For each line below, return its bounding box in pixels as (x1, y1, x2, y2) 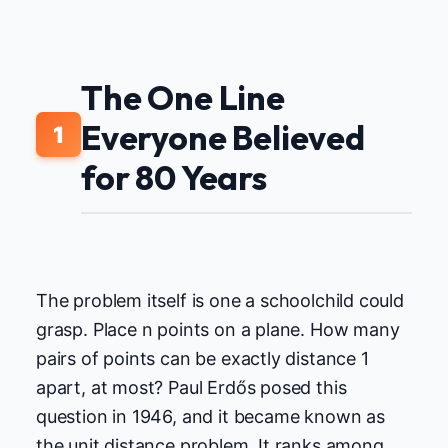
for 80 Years (81, 156, 267, 200)
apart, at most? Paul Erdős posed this (36, 376, 347, 398)
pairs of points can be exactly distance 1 (36, 347, 369, 369)
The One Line (81, 76, 285, 120)
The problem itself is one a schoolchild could (36, 289, 404, 311)
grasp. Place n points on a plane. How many (36, 318, 400, 340)
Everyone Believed (81, 116, 365, 160)
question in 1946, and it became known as (36, 405, 385, 427)
